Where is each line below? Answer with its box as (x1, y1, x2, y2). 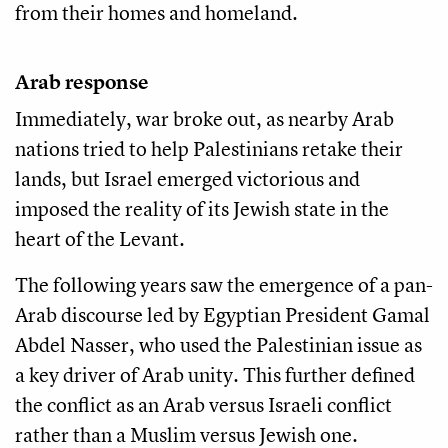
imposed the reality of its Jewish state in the (15, 194, 389, 222)
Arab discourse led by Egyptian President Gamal (15, 300, 430, 328)
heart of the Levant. (15, 224, 185, 252)
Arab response (15, 67, 149, 95)
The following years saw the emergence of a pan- (15, 270, 433, 298)
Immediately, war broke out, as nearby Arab (15, 104, 394, 132)
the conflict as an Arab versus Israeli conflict (15, 390, 392, 418)
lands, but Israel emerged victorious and (15, 164, 360, 192)
